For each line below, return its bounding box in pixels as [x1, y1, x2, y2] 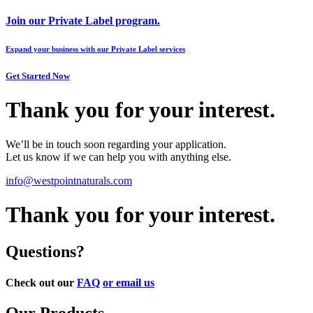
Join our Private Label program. [6, 15, 160, 27]
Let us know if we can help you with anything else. [6, 150, 231, 163]
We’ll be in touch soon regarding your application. [6, 138, 226, 150]
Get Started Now [6, 70, 70, 81]
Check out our [6, 276, 74, 289]
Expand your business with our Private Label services [6, 44, 185, 53]
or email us [103, 276, 154, 289]
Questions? [6, 242, 85, 261]
